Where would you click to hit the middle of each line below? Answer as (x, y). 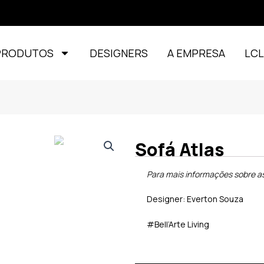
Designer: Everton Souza (195, 199)
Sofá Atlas (180, 149)
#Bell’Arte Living (178, 224)
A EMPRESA (197, 53)
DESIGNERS (119, 53)
